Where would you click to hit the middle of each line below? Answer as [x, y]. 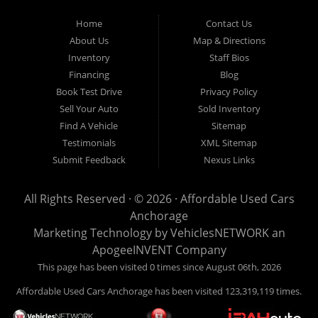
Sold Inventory [229, 109]
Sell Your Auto [89, 109]
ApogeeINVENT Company [159, 250]
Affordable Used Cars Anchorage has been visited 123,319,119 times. [159, 291]
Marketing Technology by [102, 233]
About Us [89, 41]
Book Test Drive [89, 92]
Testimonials [89, 143]
